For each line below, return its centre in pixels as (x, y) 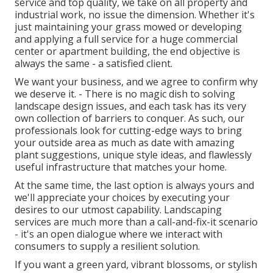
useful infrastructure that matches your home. (121, 167)
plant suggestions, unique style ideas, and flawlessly (133, 155)
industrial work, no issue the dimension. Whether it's (135, 15)
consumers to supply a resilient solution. (107, 246)
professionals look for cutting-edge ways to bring (128, 131)
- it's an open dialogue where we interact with (119, 234)
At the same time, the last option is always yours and (134, 186)
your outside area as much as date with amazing (125, 143)
